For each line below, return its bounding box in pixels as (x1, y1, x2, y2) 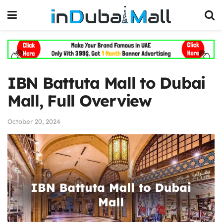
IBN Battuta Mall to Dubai (7, 72, 205, 93)
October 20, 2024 (7, 117, 60, 125)
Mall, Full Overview (7, 90, 152, 111)
